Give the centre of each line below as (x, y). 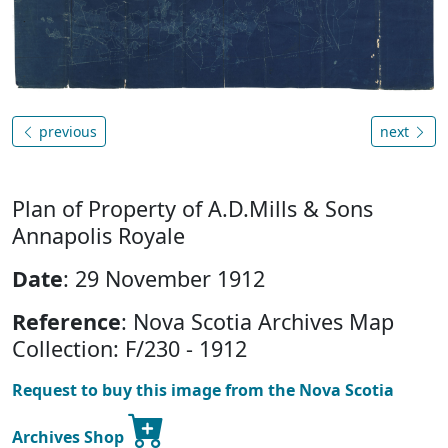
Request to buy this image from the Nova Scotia (203, 390)
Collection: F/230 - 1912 (129, 349)
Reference (66, 322)
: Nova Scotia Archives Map (257, 322)
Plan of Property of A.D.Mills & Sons (192, 209)
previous (66, 132)
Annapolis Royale (98, 236)
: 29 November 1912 (164, 279)
